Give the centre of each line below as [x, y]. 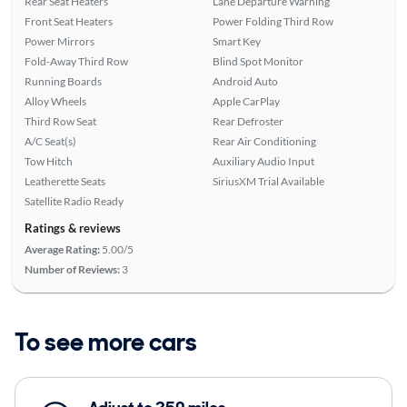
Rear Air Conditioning [264, 142]
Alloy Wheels [55, 102]
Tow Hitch [48, 162]
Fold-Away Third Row [76, 62]
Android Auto [245, 82]
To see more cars [106, 342]
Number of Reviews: [72, 270]
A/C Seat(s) [50, 142]
